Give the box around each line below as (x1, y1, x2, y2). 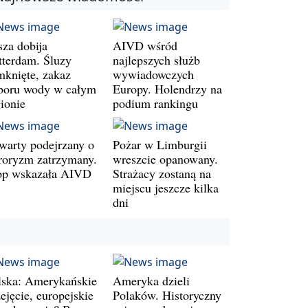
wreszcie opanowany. (113, 150, 218, 167)
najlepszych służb (113, 51, 200, 68)
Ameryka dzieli (113, 272, 190, 289)
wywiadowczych (113, 65, 194, 82)
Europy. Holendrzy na (113, 80, 222, 97)
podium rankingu (113, 94, 198, 111)
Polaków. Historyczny (113, 286, 221, 303)
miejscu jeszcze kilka (113, 179, 219, 196)
